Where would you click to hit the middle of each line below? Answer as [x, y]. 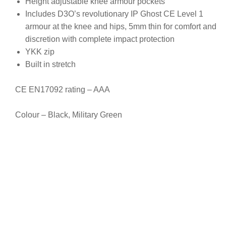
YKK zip [40, 52]
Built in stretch [50, 65]
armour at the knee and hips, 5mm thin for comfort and [121, 27]
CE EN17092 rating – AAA [63, 90]
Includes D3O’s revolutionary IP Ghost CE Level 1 [114, 14]
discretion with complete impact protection [100, 39]
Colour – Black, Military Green [69, 115]
